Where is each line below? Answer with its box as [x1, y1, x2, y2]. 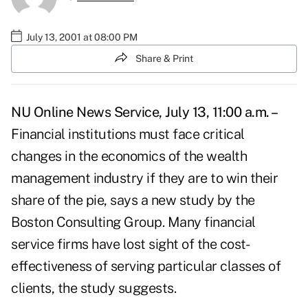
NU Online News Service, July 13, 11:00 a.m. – [11, 104, 278, 121]
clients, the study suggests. [11, 280, 176, 297]
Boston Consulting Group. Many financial [11, 214, 256, 231]
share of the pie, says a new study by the [11, 192, 255, 209]
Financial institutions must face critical [11, 126, 245, 143]
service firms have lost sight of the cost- [11, 236, 250, 253]
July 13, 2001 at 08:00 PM [26, 31, 137, 43]
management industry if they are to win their [11, 170, 278, 187]
